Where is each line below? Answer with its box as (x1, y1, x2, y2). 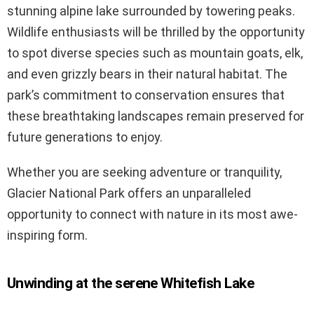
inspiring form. (7, 227, 88, 243)
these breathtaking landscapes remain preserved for (7, 108, 304, 123)
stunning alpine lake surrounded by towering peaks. (7, 3, 295, 18)
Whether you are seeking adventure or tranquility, (7, 164, 282, 179)
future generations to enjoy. (7, 129, 163, 144)
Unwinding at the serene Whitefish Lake (7, 274, 254, 292)
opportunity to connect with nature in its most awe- (7, 206, 298, 221)
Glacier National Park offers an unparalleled (7, 185, 251, 200)
